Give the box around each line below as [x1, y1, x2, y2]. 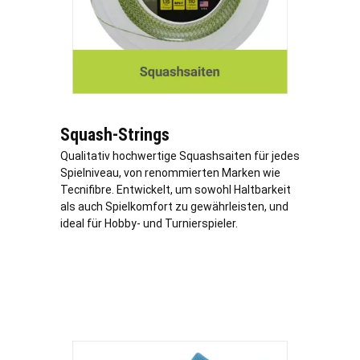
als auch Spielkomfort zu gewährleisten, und [60, 199, 288, 213]
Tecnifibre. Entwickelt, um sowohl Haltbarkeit [60, 182, 291, 196]
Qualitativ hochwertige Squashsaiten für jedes [60, 149, 300, 162]
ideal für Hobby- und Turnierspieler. [60, 216, 238, 230]
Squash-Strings [60, 124, 170, 145]
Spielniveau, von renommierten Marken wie [60, 166, 280, 179]
